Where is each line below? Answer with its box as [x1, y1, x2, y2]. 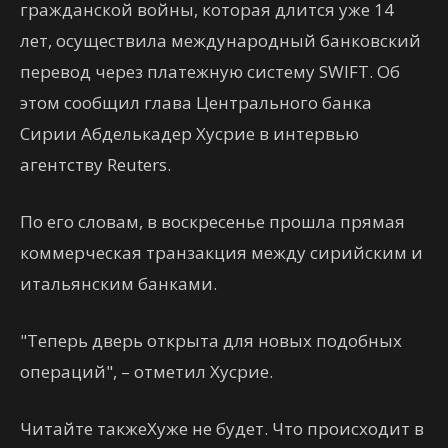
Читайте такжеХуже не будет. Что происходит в [20, 417, 424, 440]
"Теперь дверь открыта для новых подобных [20, 329, 402, 352]
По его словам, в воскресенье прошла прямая [20, 210, 405, 233]
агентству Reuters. [20, 153, 171, 176]
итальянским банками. [20, 272, 217, 295]
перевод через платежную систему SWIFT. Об [20, 60, 400, 83]
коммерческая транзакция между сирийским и [20, 241, 423, 264]
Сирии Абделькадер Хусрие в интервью [20, 122, 359, 145]
